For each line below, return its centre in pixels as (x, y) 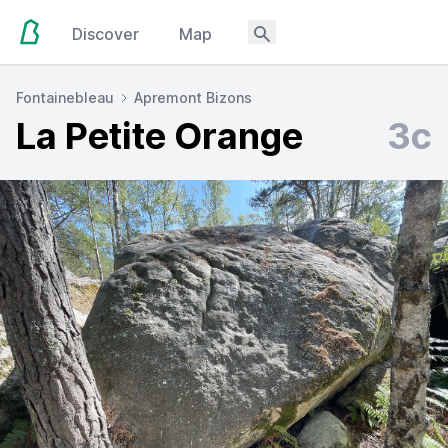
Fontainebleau (65, 97)
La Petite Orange (159, 136)
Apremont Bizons (193, 97)
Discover (106, 34)
